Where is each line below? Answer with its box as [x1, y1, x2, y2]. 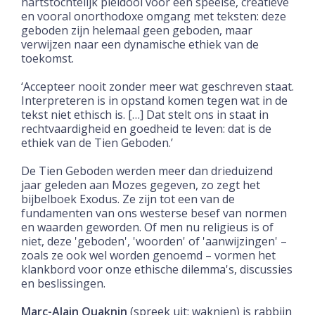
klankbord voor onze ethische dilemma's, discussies [21, 261, 292, 277]
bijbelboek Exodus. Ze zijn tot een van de [21, 191, 235, 207]
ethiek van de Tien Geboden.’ [21, 134, 173, 150]
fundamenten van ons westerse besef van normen [21, 205, 287, 221]
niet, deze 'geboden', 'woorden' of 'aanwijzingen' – [21, 233, 287, 249]
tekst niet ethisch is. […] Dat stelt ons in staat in [21, 106, 269, 122]
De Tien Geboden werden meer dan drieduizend [21, 162, 273, 179]
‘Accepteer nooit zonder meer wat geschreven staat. [21, 78, 294, 94]
